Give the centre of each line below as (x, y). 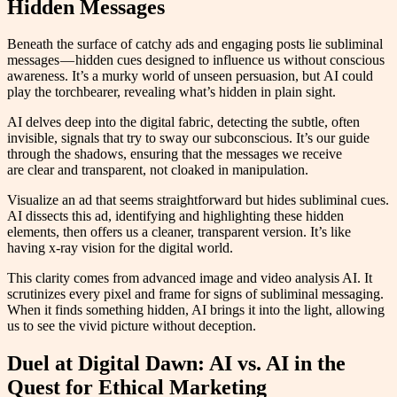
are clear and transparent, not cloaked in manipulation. (158, 170)
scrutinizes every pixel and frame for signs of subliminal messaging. (195, 294)
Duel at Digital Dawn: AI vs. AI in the (176, 364)
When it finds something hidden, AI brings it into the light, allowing (196, 310)
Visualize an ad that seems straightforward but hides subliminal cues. (198, 200)
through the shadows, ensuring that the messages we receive (175, 154)
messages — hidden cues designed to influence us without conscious (196, 60)
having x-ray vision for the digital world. (120, 248)
